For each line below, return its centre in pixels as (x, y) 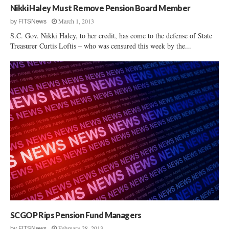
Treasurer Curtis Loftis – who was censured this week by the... (101, 45)
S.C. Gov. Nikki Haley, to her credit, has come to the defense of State (111, 35)
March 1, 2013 (76, 21)
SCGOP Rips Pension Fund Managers (76, 215)
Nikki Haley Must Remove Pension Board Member (100, 8)
